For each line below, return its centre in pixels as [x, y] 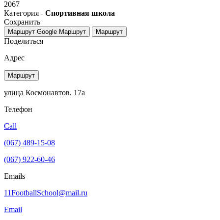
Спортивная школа [80, 13]
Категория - [25, 13]
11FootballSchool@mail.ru [46, 192]
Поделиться [24, 41]
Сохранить [22, 22]
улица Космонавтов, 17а [44, 92]
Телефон [18, 109]
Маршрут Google [32, 31]
